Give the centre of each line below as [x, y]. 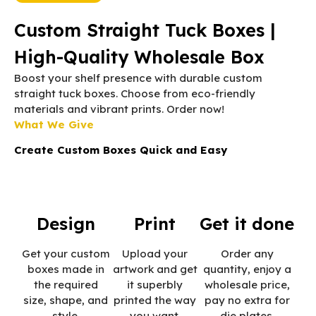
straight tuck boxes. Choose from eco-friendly [135, 93]
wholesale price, [247, 284]
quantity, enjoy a [247, 269]
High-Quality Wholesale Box [139, 57]
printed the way [155, 300]
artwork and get [155, 269]
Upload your [155, 253]
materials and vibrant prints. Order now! [119, 109]
